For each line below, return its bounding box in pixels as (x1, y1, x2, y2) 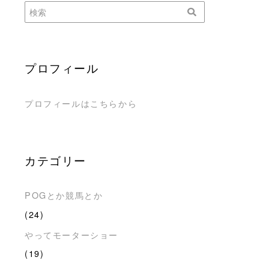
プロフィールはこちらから (25, 96, 138, 109)
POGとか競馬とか (25, 189, 103, 202)
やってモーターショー (25, 228, 118, 241)
